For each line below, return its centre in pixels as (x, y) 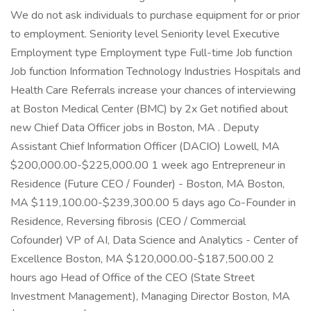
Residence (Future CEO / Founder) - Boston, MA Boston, (148, 184)
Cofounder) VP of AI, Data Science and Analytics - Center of (154, 240)
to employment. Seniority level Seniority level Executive (145, 34)
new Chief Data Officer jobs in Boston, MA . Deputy (135, 128)
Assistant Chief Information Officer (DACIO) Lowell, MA (145, 146)
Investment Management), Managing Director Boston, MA (150, 296)
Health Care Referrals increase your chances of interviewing (153, 90)
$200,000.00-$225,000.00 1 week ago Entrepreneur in (148, 165)
